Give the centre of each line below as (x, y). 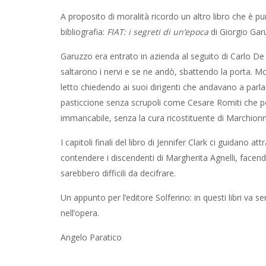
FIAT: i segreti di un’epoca (156, 32)
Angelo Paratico (91, 237)
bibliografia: (83, 32)
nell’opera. (80, 213)
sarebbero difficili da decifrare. (118, 173)
